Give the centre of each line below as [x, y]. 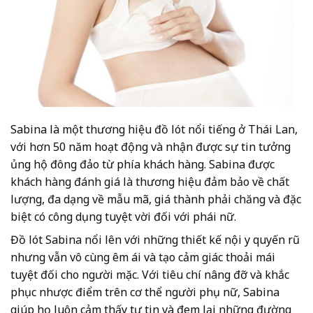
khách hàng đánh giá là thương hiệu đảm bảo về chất [150, 182]
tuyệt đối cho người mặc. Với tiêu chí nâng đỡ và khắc [150, 275]
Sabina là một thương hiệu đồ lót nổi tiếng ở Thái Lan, [154, 130]
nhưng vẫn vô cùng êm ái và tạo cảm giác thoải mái [143, 257]
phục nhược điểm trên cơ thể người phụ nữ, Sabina [145, 292]
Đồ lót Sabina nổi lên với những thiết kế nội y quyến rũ [155, 240]
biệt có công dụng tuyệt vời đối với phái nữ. [123, 217]
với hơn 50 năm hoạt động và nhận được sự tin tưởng [151, 147]
